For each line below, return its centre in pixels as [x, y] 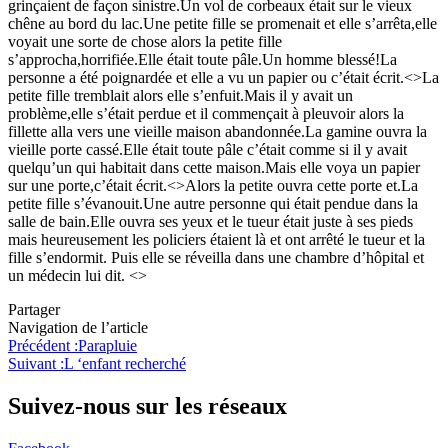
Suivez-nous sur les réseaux [147, 405]
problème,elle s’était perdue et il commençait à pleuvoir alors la [206, 113]
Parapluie [107, 345]
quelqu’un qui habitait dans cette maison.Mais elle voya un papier [214, 167]
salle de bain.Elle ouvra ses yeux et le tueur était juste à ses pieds [210, 221]
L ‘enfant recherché [125, 363]
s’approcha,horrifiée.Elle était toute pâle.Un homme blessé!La [202, 59]
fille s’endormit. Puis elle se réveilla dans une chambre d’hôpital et [216, 257]
